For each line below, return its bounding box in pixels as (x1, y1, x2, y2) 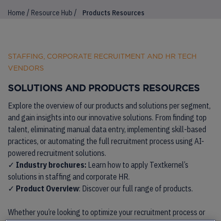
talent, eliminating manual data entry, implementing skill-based (8, 124, 206, 134)
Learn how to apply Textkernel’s (88, 160, 188, 170)
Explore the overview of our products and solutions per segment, (8, 101, 211, 110)
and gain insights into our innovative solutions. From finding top (8, 112, 207, 122)
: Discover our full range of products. (79, 184, 193, 193)
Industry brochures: (16, 160, 88, 170)
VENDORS (8, 64, 44, 72)
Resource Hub (31, 8, 73, 17)
